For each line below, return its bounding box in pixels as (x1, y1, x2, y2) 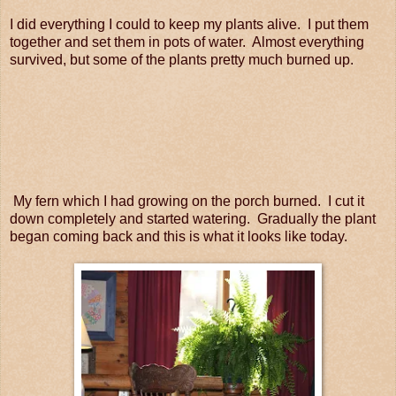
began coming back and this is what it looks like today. (10, 229, 347, 245)
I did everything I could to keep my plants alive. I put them (10, 17, 369, 33)
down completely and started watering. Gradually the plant (10, 211, 376, 227)
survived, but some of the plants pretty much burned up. (10, 52, 354, 68)
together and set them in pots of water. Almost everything (10, 34, 364, 50)
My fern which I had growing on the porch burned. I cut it (10, 194, 364, 209)
